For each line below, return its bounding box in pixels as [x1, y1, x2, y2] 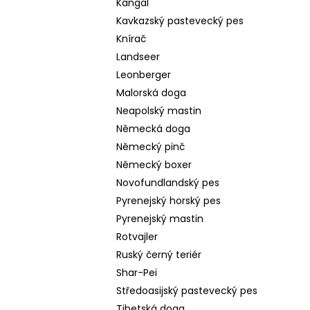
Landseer [116, 50, 160, 64]
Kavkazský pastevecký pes [116, 14, 244, 28]
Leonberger [116, 68, 171, 82]
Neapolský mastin [116, 104, 201, 118]
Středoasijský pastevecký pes [116, 284, 257, 298]
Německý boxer [116, 158, 192, 172]
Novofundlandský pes [116, 176, 219, 190]
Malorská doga [116, 86, 186, 100]
